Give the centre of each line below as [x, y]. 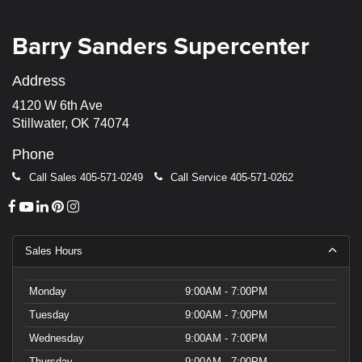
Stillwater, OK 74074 [71, 123]
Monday [48, 292]
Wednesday [57, 339]
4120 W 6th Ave [57, 105]
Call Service [199, 177]
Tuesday [49, 315]
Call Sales [53, 177]
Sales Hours [54, 251]
